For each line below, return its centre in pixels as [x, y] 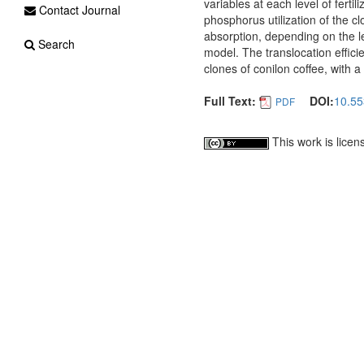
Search [55, 44]
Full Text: [230, 101]
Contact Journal [78, 10]
